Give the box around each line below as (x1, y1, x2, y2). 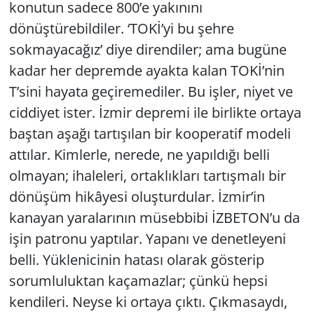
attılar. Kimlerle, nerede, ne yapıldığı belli (8, 145, 270, 165)
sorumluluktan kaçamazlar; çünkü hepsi (8, 271, 268, 291)
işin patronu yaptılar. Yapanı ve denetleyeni (8, 229, 286, 249)
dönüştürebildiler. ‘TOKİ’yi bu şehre (8, 19, 234, 39)
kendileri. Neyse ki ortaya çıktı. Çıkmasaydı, (8, 292, 287, 312)
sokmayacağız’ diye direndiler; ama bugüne (8, 40, 287, 60)
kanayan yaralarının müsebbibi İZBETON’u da (8, 208, 300, 228)
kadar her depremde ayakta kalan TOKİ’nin (8, 61, 285, 81)
